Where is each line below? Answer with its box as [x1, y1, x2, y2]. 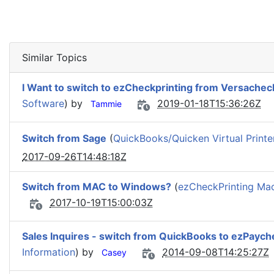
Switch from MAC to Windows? [22, 180, 171, 193]
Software [22, 97, 64, 110]
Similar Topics [22, 51, 87, 64]
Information [22, 246, 75, 259]
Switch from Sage [22, 132, 106, 145]
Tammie [91, 98, 122, 109]
